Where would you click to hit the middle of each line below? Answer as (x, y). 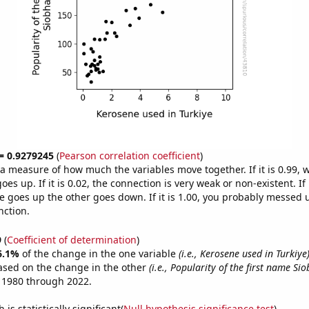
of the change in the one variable (100, 253)
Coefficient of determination (71, 239)
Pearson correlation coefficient (129, 156)
